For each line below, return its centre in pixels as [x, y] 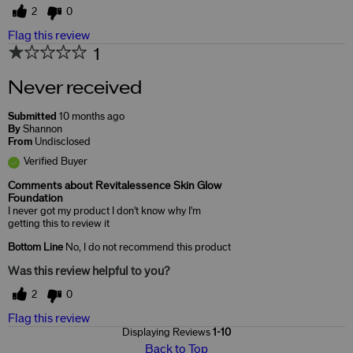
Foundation [35, 198]
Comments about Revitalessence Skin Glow [115, 186]
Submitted [33, 116]
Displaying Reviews [167, 332]
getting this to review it [59, 223]
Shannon [43, 129]
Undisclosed [63, 141]
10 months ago [92, 116]
